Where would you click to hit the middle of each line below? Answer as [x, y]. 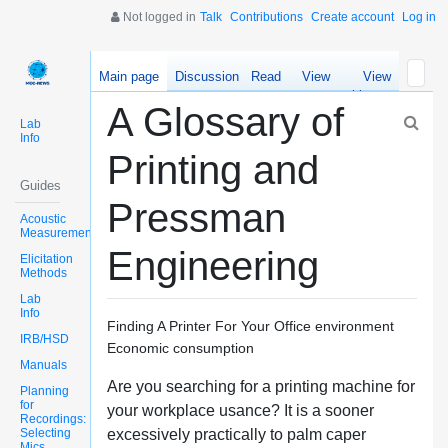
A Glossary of [225, 122]
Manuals [43, 364]
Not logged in [158, 17]
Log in [419, 17]
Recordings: [53, 418]
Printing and [212, 170]
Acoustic [43, 218]
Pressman [196, 218]
